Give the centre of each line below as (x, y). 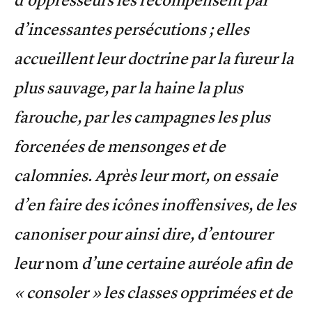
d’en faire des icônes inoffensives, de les (155, 204)
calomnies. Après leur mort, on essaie (146, 175)
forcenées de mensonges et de (120, 146)
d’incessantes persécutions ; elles (132, 29)
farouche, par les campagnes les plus (142, 117)
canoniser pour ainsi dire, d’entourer (143, 234)
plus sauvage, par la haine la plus (128, 87)
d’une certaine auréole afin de (187, 263)
